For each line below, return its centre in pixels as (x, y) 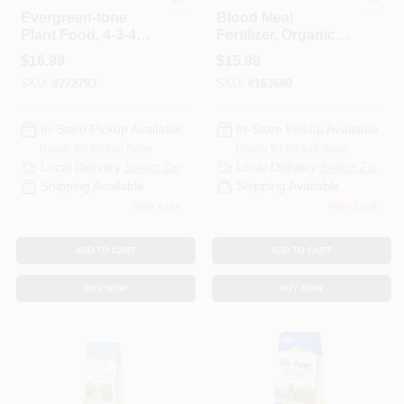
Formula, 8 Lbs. (73, 51)
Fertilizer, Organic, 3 (283, 34)
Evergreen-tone (73, 17)
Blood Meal (254, 17)
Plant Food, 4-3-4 (78, 34)
